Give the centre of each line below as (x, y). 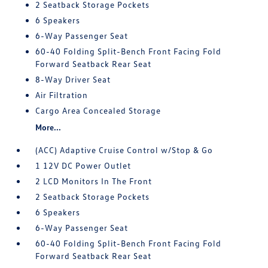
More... (48, 127)
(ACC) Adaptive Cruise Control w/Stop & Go (124, 150)
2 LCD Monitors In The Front (94, 181)
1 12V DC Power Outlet (83, 165)
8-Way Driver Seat (73, 79)
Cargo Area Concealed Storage (98, 110)
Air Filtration (62, 95)
